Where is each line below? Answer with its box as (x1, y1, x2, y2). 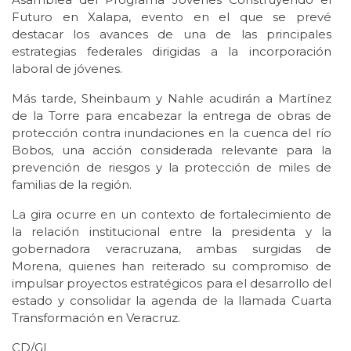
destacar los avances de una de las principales (12, 27, 331, 42)
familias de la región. (12, 177, 132, 193)
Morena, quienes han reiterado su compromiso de (12, 259, 331, 274)
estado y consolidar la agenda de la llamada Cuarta (12, 293, 331, 309)
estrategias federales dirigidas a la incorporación (12, 44, 331, 60)
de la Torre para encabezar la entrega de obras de (12, 108, 331, 124)
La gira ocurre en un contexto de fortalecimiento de (12, 207, 331, 223)
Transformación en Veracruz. (12, 310, 180, 326)
